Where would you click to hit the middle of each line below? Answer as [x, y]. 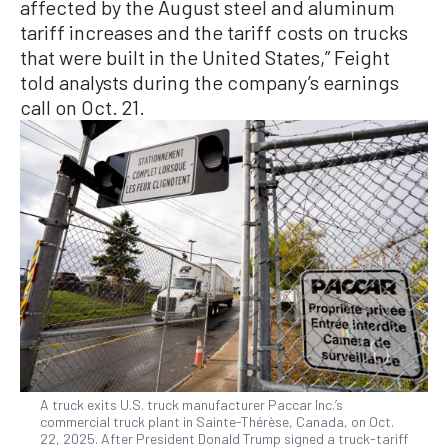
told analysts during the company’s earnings [209, 82]
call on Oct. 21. [82, 107]
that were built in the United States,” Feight [205, 57]
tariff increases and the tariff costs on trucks [214, 32]
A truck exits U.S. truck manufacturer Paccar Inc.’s [191, 405]
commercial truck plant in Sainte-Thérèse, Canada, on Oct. [217, 422]
